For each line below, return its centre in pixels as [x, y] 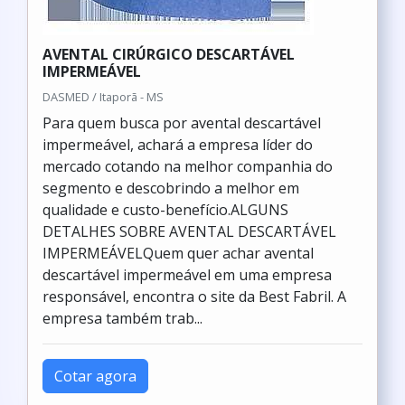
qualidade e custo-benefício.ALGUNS [165, 210]
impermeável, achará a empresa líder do [178, 145]
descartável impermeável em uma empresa [187, 275]
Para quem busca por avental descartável [182, 123]
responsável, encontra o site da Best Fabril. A [194, 297]
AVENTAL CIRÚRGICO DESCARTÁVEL [169, 54]
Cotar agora [95, 376]
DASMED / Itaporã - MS [103, 97]
